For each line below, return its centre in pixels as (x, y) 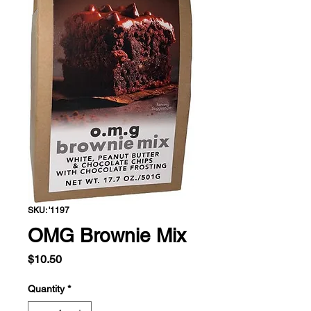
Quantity (46, 288)
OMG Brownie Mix (107, 235)
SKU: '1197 (49, 210)
